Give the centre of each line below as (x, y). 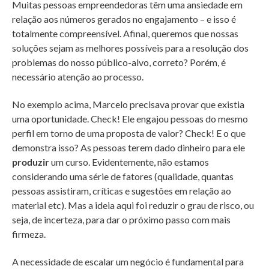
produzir (31, 162)
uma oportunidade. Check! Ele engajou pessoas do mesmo (130, 119)
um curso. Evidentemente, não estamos (129, 162)
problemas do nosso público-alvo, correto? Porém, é (119, 62)
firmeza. (29, 234)
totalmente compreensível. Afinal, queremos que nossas (125, 34)
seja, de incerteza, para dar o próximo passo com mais (121, 220)
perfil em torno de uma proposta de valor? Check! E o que (129, 133)
